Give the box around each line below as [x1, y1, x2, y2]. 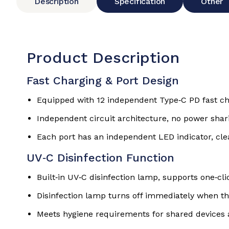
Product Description [27, 49, 179, 66]
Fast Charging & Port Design [27, 74, 179, 87]
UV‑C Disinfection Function [27, 151, 174, 165]
